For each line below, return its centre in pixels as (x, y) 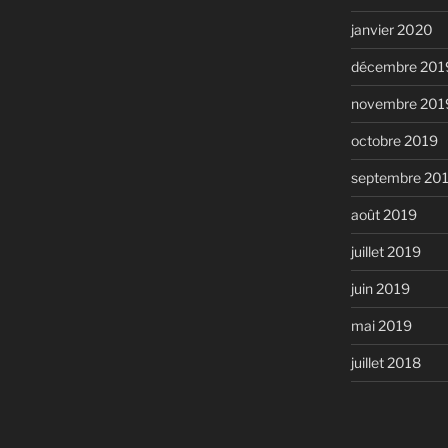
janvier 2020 (391, 30)
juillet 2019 (385, 252)
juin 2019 (380, 289)
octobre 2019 (394, 141)
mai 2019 (381, 326)
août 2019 (383, 215)
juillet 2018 (385, 363)
